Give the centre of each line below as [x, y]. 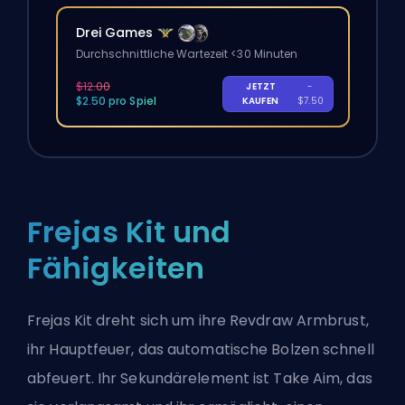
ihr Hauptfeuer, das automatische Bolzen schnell [201, 349]
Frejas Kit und [129, 231]
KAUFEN [261, 101]
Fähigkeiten [116, 268]
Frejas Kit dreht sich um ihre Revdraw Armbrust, [198, 320]
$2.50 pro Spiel [116, 101]
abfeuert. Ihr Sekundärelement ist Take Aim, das [200, 378]
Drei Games [114, 33]
